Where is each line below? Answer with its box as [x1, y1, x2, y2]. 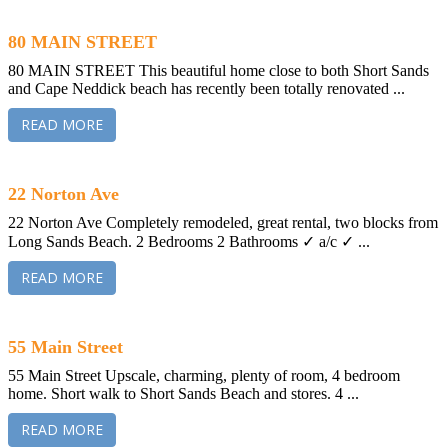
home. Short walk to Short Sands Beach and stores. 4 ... [8, 384, 359, 402]
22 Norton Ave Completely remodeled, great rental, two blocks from [8, 213, 438, 231]
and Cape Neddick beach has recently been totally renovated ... [8, 79, 405, 97]
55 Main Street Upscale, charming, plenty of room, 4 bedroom [8, 366, 400, 384]
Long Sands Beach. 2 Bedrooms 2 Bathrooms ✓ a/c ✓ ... [8, 232, 370, 250]
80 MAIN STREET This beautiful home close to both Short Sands [8, 61, 429, 79]
